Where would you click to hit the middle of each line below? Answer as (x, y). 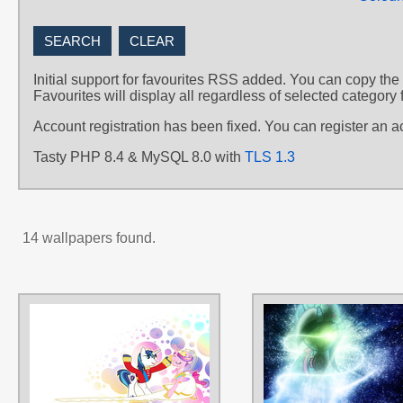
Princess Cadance (310, 380)
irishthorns (251, 336)
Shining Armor (309, 392)
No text (243, 380)
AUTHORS (251, 313)
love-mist (304, 336)
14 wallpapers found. (89, 238)
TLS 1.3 (270, 157)
